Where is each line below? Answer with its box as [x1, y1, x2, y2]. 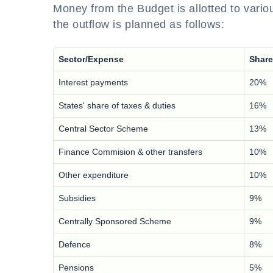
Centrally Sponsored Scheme [58, 216, 171, 226]
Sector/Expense [58, 54, 124, 64]
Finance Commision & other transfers [58, 147, 202, 157]
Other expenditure [58, 170, 129, 180]
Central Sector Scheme [58, 124, 148, 133]
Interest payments [58, 77, 128, 87]
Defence [58, 239, 91, 249]
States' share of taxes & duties [58, 101, 175, 110]
